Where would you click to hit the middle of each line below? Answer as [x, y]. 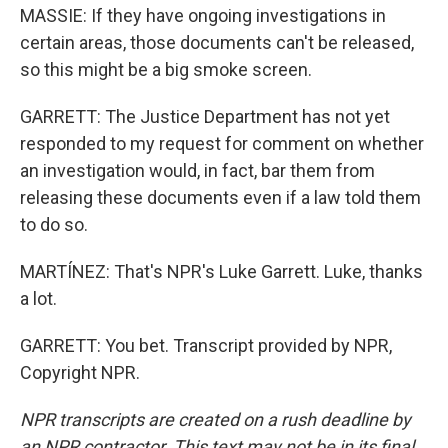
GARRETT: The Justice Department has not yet [205, 116]
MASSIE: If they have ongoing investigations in [203, 15]
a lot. [38, 298]
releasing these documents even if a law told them [220, 197]
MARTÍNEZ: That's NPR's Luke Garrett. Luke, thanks [221, 271]
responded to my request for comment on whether [222, 143]
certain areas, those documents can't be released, [217, 42]
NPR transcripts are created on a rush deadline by [215, 419]
